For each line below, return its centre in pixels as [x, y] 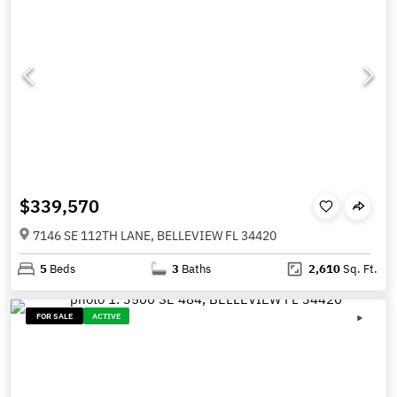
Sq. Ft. [358, 269]
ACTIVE [107, 316]
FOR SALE [55, 316]
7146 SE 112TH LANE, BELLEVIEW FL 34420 [155, 236]
